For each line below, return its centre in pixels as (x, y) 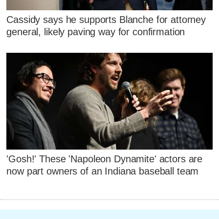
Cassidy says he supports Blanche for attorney (106, 20)
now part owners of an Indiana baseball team (103, 171)
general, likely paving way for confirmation (96, 32)
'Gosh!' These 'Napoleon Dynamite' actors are (105, 159)
